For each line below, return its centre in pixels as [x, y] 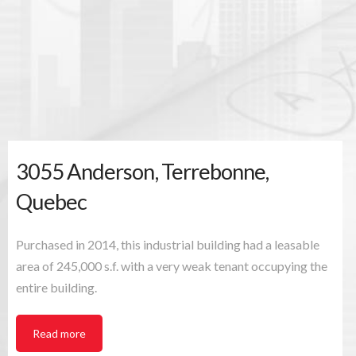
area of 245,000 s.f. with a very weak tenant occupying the [172, 265]
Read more [59, 333]
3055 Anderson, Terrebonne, [143, 171]
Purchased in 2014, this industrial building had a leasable [168, 244]
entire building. [56, 287]
